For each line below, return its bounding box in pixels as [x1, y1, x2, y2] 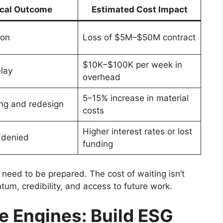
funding [82, 139, 113, 149]
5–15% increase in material [82, 93, 189, 104]
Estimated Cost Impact [91, 4, 188, 15]
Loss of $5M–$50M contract [82, 32, 196, 43]
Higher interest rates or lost [82, 126, 192, 137]
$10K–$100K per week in [82, 60, 182, 70]
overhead [82, 72, 120, 83]
